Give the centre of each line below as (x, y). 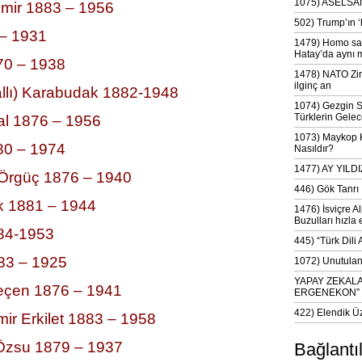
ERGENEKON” (327, 293)
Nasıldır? (314, 149)
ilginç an (313, 86)
